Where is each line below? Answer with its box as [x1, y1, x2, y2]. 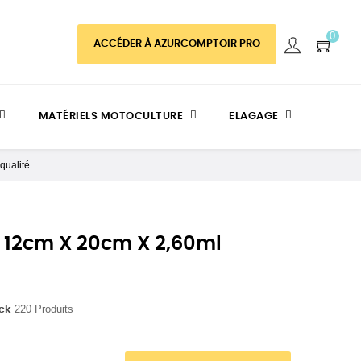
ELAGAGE [229, 111, 279, 122]
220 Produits [15, 303, 73, 315]
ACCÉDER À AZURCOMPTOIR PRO [93, 39, 260, 49]
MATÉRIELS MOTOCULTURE [38, 111, 184, 122]
